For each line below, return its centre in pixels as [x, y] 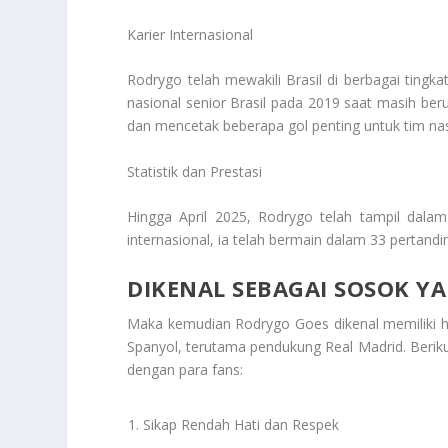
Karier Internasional [190, 35]
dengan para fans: [185, 369]
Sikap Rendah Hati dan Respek [241, 424]
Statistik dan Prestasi [195, 171]
